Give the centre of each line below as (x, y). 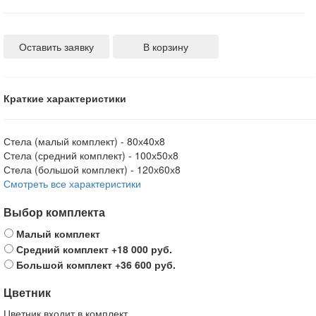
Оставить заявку (56, 47)
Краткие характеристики (65, 98)
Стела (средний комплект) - (69, 155)
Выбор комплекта (54, 212)
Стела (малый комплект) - (65, 141)
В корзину (166, 47)
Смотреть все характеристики (72, 183)
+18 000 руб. (142, 249)
